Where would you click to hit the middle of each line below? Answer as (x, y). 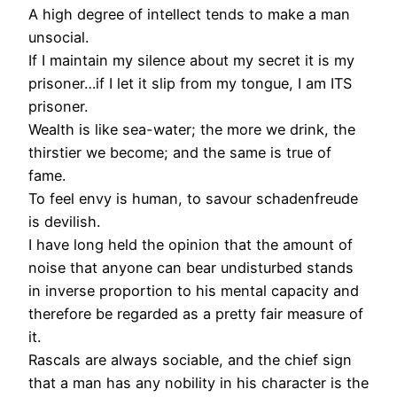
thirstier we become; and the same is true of (180, 153)
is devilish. (64, 222)
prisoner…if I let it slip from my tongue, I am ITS (190, 84)
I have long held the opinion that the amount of (191, 245)
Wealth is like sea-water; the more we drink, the (192, 130)
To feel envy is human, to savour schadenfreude (193, 199)
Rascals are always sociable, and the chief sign (190, 360)
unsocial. (58, 38)
